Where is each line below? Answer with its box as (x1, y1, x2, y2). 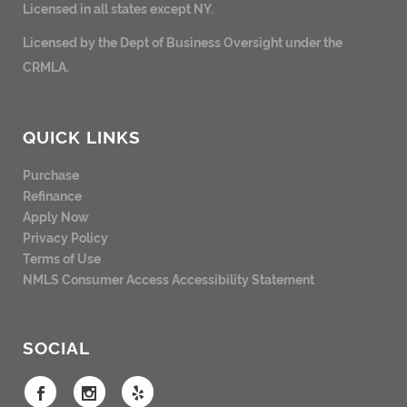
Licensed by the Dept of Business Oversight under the (23, 33, 342, 50)
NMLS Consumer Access (23, 270, 169, 287)
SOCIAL (23, 335, 90, 359)
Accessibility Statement (172, 270, 314, 287)
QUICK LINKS (23, 124, 141, 148)
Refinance (23, 186, 82, 203)
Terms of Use (23, 249, 101, 266)
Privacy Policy (23, 228, 108, 245)
